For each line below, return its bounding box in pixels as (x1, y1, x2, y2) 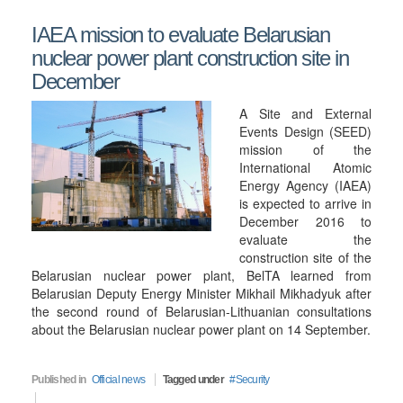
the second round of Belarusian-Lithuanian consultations (31, 302, 372, 320)
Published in (31, 373, 86, 386)
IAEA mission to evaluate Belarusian (31, 22, 330, 47)
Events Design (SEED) (239, 122, 372, 140)
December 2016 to (239, 212, 372, 230)
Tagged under (162, 373, 224, 386)
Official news (91, 373, 146, 386)
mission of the (239, 140, 372, 158)
